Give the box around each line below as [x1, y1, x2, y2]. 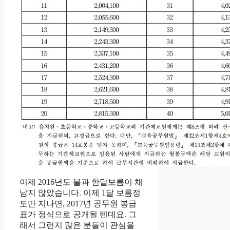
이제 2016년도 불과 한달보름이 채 [20, 177, 143, 186]
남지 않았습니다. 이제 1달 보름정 [20, 188, 141, 197]
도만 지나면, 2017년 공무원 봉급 [20, 199, 137, 208]
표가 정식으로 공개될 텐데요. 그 [20, 209, 137, 219]
